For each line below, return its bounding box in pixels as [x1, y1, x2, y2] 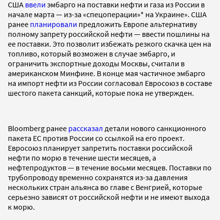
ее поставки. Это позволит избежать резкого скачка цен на [8, 38, 211, 49]
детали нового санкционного [103, 123, 206, 133]
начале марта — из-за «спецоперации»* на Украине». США [8, 9, 207, 19]
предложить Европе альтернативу [77, 19, 197, 29]
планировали [30, 19, 77, 29]
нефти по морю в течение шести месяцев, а [8, 152, 156, 163]
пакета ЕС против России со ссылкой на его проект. [8, 133, 185, 143]
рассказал [68, 123, 103, 133]
